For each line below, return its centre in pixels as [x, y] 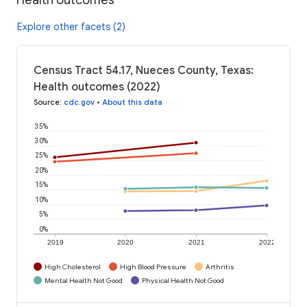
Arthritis [220, 267]
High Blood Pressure [153, 267]
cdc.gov [79, 102]
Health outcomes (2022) [97, 87]
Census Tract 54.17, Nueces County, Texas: [144, 70]
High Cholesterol [73, 267]
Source [47, 102]
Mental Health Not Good [84, 280]
